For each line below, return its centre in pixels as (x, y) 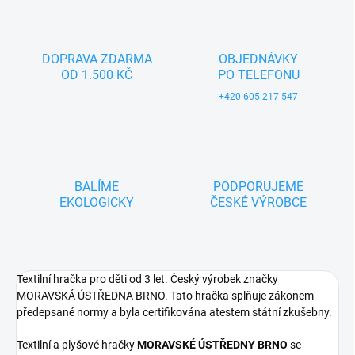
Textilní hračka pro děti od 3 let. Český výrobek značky (147, 279)
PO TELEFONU (258, 75)
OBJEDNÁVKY (258, 59)
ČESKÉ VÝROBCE (258, 203)
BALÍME (97, 187)
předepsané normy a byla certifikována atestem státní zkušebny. (174, 313)
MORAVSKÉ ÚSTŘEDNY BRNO (212, 345)
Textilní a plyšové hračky (77, 345)
